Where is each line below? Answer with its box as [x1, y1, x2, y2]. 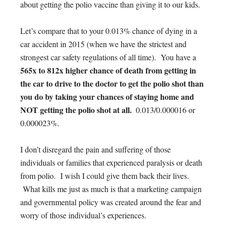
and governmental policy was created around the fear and [20, 196, 201, 207]
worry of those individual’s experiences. [20, 209, 151, 220]
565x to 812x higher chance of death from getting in [20, 64, 196, 76]
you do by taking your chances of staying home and [20, 90, 194, 102]
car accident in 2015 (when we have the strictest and [20, 38, 186, 49]
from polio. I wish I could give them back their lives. [20, 170, 189, 181]
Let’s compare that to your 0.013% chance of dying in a [20, 25, 197, 36]
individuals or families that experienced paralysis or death [20, 157, 202, 168]
